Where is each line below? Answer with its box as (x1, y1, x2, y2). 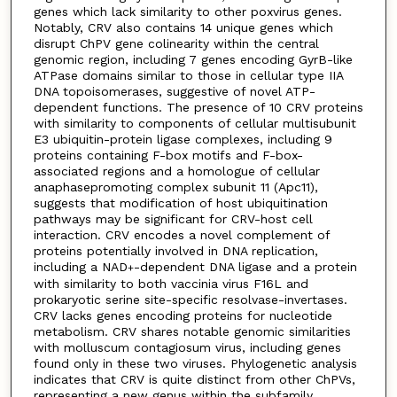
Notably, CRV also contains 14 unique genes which (33, 20, 333, 35)
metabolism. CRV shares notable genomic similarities (33, 324, 351, 339)
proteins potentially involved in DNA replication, (33, 244, 318, 259)
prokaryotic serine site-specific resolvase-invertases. (33, 292, 347, 307)
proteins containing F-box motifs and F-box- (33, 148, 303, 163)
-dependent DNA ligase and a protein (133, 260, 357, 275)
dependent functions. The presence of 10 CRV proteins (33, 100, 363, 115)
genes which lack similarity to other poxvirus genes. (33, 4, 342, 19)
